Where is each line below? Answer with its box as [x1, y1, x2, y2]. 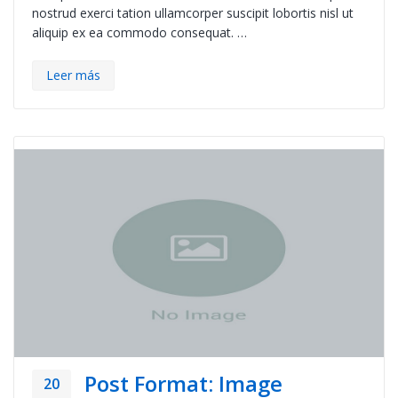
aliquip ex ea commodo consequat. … [32, 24, 247, 42]
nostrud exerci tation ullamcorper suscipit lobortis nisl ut [32, 4, 354, 22]
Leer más [46, 67, 100, 84]
